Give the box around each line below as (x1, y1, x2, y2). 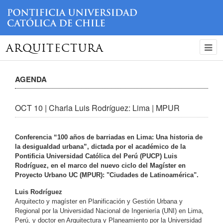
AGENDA (15, 73, 47, 85)
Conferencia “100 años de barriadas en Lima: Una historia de (15, 133, 203, 141)
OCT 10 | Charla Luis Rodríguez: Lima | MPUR (15, 102, 180, 113)
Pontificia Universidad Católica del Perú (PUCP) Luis (15, 152, 177, 160)
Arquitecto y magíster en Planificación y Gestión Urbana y (15, 197, 183, 205)
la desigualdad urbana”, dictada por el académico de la (15, 142, 186, 150)
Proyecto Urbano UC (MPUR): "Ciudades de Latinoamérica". (15, 171, 199, 179)
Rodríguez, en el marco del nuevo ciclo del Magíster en (15, 161, 186, 169)
